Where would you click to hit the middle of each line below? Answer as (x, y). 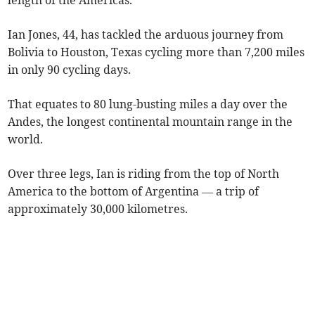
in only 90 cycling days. (70, 70)
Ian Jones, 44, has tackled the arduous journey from (146, 35)
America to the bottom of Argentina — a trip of (134, 192)
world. (26, 140)
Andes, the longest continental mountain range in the (150, 122)
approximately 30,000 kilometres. (98, 209)
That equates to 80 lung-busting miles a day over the (148, 104)
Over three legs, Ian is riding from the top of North (144, 174)
